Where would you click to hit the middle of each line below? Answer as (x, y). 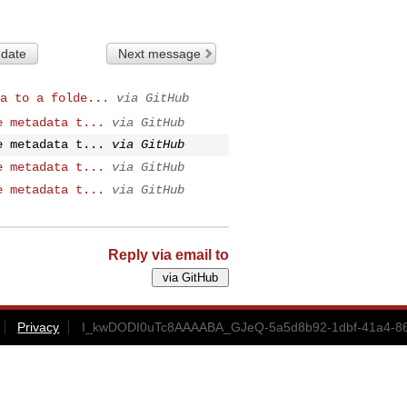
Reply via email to (169, 255)
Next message (160, 53)
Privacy (39, 328)
